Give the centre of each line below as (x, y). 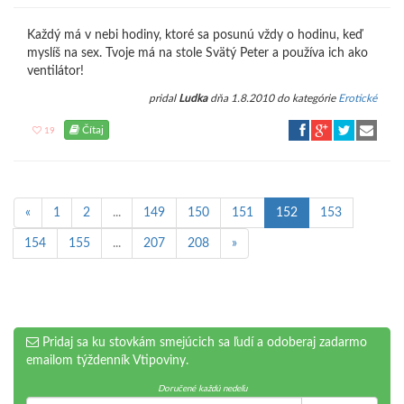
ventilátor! (55, 71)
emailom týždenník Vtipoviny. (107, 361)
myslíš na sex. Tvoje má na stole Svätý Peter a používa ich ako (197, 53)
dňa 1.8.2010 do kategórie (273, 98)
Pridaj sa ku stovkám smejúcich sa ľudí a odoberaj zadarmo (203, 343)
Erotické (358, 98)
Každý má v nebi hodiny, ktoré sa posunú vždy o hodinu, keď (195, 35)
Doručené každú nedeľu (202, 389)
